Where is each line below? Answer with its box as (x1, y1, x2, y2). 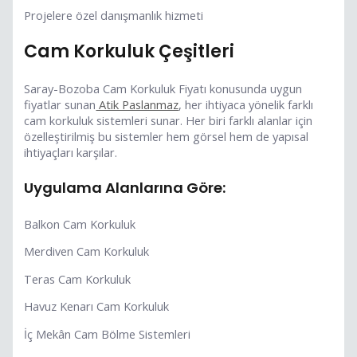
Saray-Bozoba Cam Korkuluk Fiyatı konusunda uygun (24, 80, 303, 97)
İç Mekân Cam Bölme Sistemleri (24, 325, 191, 342)
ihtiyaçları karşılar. (24, 144, 118, 161)
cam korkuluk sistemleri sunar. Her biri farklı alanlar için (24, 112, 313, 129)
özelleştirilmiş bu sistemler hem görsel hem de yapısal (24, 128, 309, 145)
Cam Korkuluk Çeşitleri (24, 39, 235, 65)
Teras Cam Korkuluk (24, 270, 131, 287)
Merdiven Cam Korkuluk (24, 243, 150, 260)
